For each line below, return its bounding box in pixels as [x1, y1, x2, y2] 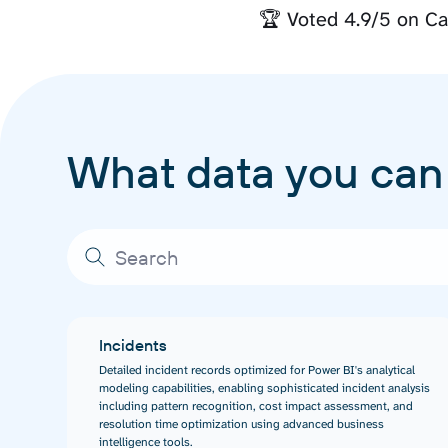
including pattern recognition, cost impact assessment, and [99, 398, 414, 415]
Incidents [99, 335, 168, 356]
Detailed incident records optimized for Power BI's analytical [99, 362, 416, 379]
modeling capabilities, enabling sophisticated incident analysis [99, 380, 431, 397]
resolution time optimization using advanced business [99, 416, 385, 433]
